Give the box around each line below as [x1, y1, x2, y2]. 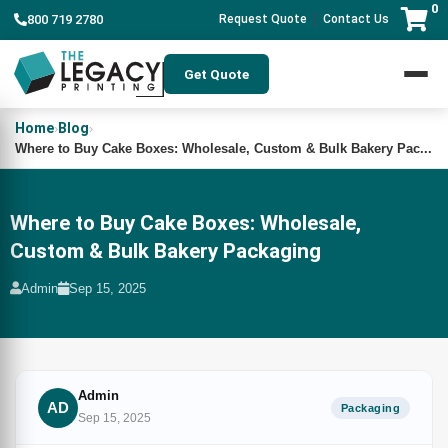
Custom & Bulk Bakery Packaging [10, 239, 321, 263]
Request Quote [219, 12, 307, 26]
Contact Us [323, 12, 389, 26]
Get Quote [184, 66, 249, 82]
